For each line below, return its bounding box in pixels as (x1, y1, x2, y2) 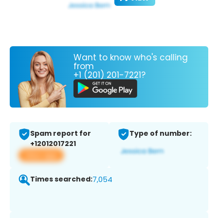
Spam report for (30, 128, 91, 139)
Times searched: (30, 174, 92, 184)
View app (24, 150, 58, 161)
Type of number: (129, 128, 192, 139)
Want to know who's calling (73, 51, 188, 63)
